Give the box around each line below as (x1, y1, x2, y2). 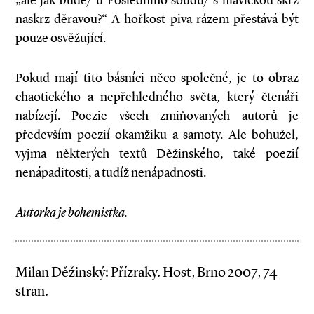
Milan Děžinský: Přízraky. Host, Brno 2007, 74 (15, 264, 277, 280)
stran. (15, 282, 48, 299)
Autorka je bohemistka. (15, 205, 128, 220)
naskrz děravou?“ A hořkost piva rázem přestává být (15, 11, 299, 27)
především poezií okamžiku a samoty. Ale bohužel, (15, 127, 299, 142)
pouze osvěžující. (15, 30, 106, 46)
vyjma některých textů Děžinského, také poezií (15, 146, 299, 161)
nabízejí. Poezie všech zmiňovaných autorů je (15, 108, 299, 123)
